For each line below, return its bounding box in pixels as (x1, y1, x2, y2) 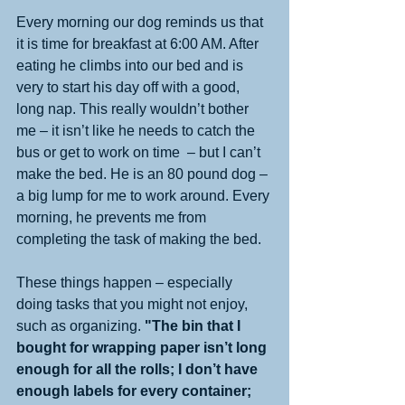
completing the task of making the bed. (16, 231, 265, 247)
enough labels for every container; (16, 382, 255, 399)
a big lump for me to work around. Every (16, 187, 273, 203)
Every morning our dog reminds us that (16, 14, 267, 30)
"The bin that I (145, 317, 244, 334)
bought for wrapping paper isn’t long (16, 339, 270, 355)
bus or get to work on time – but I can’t (16, 144, 264, 160)
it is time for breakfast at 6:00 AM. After (16, 35, 262, 52)
